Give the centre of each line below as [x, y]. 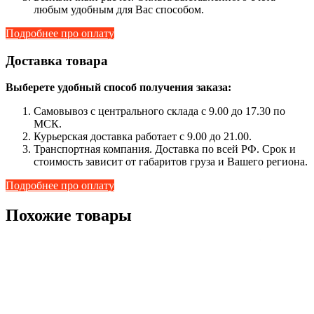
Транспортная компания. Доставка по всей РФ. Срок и [165, 149]
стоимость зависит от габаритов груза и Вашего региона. [171, 162]
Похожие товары [69, 216]
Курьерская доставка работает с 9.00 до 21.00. [143, 137]
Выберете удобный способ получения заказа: [118, 88]
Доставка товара [57, 60]
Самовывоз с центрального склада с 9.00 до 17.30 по [159, 111]
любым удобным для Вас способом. [119, 9]
